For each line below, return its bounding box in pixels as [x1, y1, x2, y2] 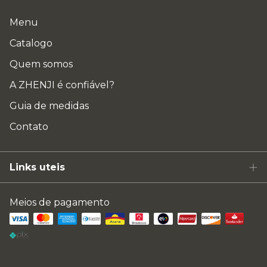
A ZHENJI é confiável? [10, 79, 114, 91]
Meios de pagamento [10, 197, 110, 209]
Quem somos [10, 58, 73, 70]
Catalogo [10, 38, 52, 49]
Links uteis [10, 162, 65, 173]
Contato [10, 121, 48, 133]
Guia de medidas [10, 100, 89, 112]
